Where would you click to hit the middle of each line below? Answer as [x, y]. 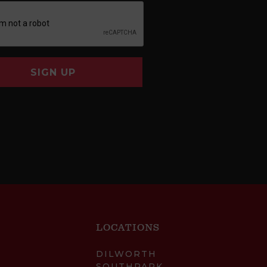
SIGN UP [53, 73]
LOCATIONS [128, 228]
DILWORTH [127, 254]
